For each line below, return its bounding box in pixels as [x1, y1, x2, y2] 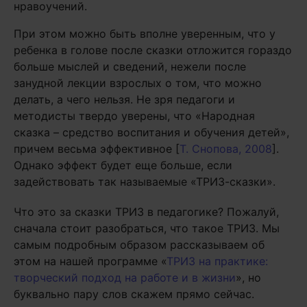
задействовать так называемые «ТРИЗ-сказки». [14, 175, 275, 188]
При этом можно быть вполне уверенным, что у [14, 27, 275, 40]
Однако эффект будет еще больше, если [14, 158, 232, 172]
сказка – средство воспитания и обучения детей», [14, 125, 289, 139]
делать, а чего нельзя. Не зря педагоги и [14, 93, 235, 106]
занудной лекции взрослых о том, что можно [14, 76, 262, 90]
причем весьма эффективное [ [14, 142, 180, 156]
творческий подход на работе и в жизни [14, 271, 236, 284]
